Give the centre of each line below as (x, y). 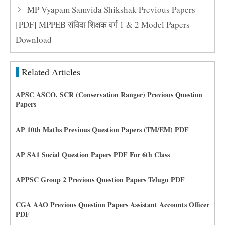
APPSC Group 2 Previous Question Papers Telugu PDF (100, 180)
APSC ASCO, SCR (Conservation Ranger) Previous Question (109, 95)
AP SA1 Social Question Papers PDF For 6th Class (93, 154)
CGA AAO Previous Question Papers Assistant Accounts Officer (113, 205)
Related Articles (51, 72)
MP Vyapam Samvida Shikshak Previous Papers (111, 9)
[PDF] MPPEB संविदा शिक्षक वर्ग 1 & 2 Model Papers (103, 24)
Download (34, 39)
